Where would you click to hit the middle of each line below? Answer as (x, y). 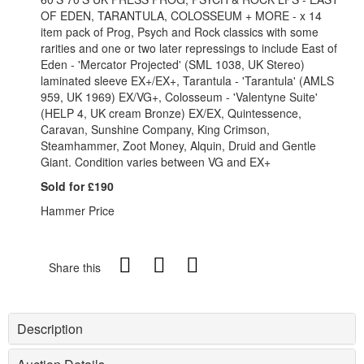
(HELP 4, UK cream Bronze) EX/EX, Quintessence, (171, 113)
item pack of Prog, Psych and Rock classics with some (180, 32)
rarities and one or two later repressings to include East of (189, 48)
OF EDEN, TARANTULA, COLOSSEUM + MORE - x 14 (181, 16)
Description (50, 329)
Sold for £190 (77, 186)
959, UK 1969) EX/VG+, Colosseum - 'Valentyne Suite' (179, 97)
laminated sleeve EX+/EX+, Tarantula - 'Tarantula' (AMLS (187, 81)
